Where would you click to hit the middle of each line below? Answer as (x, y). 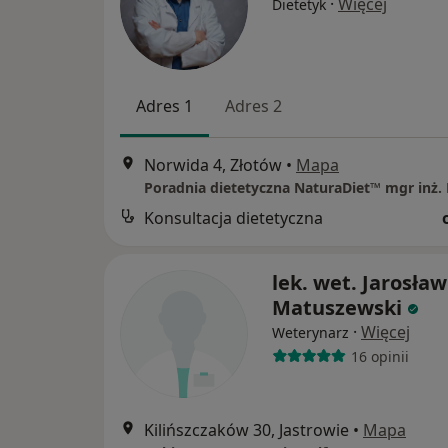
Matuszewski (337, 308)
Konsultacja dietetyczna (233, 218)
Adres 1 (164, 105)
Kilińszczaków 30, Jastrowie (246, 430)
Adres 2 (253, 105)
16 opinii (379, 356)
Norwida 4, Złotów (213, 165)
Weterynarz (310, 333)
